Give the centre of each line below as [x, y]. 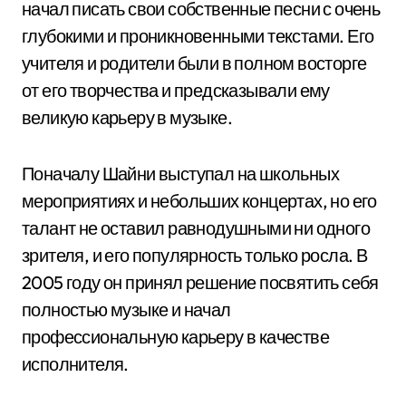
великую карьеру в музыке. [127, 117]
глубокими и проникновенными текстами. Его [198, 36]
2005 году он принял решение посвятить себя [200, 282]
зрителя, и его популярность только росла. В [195, 255]
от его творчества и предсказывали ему [176, 90]
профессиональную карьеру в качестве [175, 337]
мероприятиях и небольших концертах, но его [199, 201]
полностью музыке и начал [126, 309]
